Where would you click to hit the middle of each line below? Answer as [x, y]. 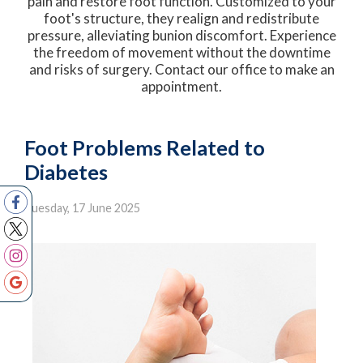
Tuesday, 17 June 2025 [82, 208]
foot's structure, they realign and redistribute [181, 19]
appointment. [181, 87]
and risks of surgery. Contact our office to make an [181, 70]
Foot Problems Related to [145, 148]
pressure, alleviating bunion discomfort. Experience [181, 36]
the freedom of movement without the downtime [181, 53]
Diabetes [66, 172]
